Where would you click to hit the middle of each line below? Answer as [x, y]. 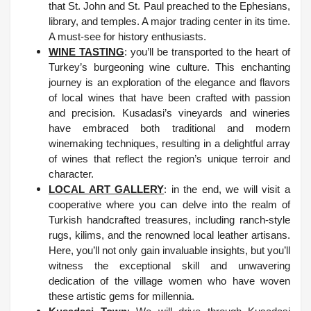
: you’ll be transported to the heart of [207, 52]
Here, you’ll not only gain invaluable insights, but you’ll [169, 251]
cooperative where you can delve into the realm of [169, 205]
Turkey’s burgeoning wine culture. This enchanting [169, 67]
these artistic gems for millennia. [121, 296]
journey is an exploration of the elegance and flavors [169, 83]
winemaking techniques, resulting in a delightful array [169, 144]
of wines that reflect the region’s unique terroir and [169, 159]
